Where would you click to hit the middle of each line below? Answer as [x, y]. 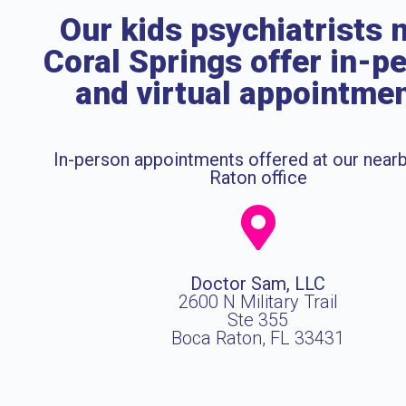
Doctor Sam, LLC [258, 284]
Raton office [258, 178]
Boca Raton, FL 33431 [258, 338]
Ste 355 [258, 320]
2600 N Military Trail [258, 302]
